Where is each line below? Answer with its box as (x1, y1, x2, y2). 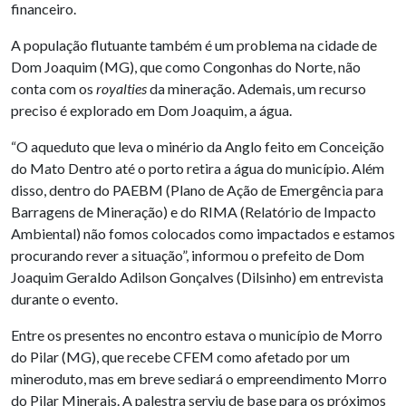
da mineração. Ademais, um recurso (147, 80, 366, 98)
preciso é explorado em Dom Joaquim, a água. (11, 101, 292, 120)
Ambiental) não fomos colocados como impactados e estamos (11, 225, 395, 243)
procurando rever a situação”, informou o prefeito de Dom (11, 246, 364, 265)
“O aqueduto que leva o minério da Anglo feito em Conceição (11, 138, 384, 156)
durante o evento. (11, 290, 118, 308)
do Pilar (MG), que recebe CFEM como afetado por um (11, 348, 350, 366)
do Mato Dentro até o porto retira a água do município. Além (11, 159, 384, 178)
